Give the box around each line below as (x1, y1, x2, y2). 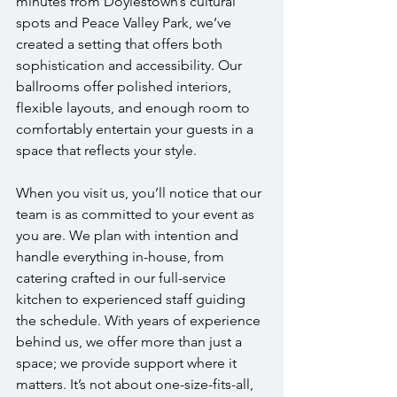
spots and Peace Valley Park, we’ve (16, 14, 235, 31)
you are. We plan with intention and (16, 227, 242, 244)
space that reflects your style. (16, 142, 197, 159)
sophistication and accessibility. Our (16, 57, 245, 74)
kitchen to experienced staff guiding (16, 291, 249, 307)
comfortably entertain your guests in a (16, 121, 257, 137)
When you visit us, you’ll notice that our (16, 184, 265, 201)
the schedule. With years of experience (16, 312, 264, 329)
